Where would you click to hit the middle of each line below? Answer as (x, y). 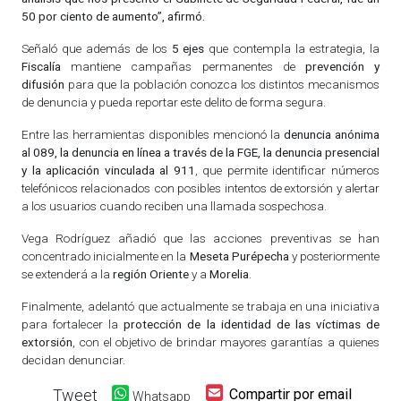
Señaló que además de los (94, 48)
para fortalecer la (70, 324)
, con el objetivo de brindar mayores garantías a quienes (226, 341)
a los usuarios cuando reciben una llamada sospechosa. (174, 205)
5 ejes (186, 48)
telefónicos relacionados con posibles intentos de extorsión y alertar (200, 188)
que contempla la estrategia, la (292, 48)
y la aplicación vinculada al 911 (108, 170)
